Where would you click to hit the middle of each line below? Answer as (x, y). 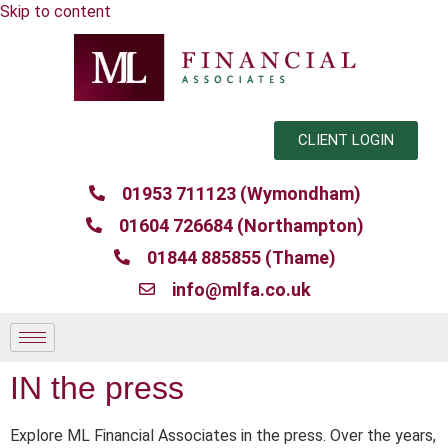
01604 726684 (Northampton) (241, 225)
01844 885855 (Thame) (241, 257)
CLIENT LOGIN (346, 139)
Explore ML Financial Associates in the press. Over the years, (223, 435)
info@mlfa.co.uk (241, 289)
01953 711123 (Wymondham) (241, 193)
